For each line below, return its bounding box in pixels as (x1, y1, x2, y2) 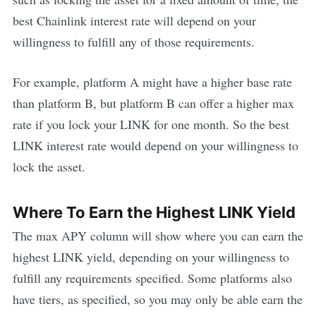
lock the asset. (12, 158, 85, 176)
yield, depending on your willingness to (83, 248, 289, 265)
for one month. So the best (150, 116, 289, 133)
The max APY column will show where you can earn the (12, 226, 303, 244)
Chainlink (36, 12, 87, 30)
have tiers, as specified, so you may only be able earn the (12, 290, 303, 308)
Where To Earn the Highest (12, 203, 219, 222)
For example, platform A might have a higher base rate (12, 73, 292, 91)
